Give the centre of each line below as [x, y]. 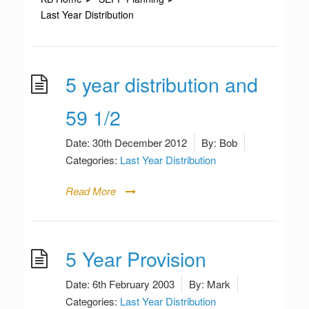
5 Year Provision [136, 258]
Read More [91, 191]
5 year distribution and [162, 84]
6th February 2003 [133, 284]
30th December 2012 [140, 142]
